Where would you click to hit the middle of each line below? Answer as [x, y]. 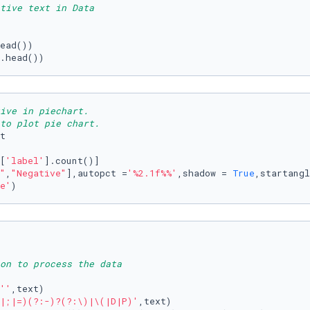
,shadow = [205, 173]
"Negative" [39, 173]
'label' [25, 161]
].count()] [72, 161]
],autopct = [97, 173]
